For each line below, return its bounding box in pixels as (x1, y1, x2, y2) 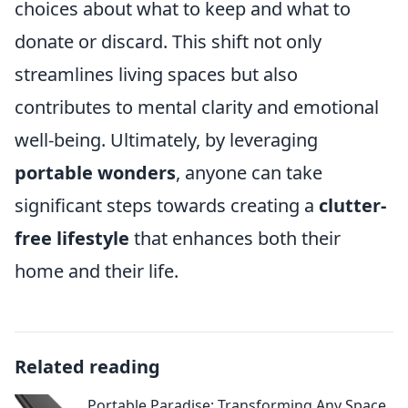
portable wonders (15, 160, 176, 185)
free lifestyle (15, 226, 129, 250)
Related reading (15, 354, 160, 379)
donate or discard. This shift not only (15, 29, 321, 54)
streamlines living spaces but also (15, 62, 298, 87)
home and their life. (15, 259, 178, 283)
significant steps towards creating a (15, 193, 319, 218)
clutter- (319, 193, 386, 218)
